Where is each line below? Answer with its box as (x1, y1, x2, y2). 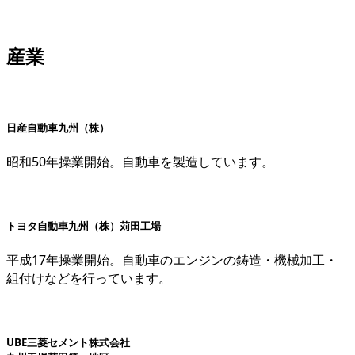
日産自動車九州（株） (6, 120, 109, 135)
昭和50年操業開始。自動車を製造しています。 (6, 152, 274, 170)
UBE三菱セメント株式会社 (6, 335, 130, 350)
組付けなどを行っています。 (6, 269, 171, 288)
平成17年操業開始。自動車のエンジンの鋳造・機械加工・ (6, 251, 338, 269)
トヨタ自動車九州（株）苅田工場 (6, 219, 161, 234)
